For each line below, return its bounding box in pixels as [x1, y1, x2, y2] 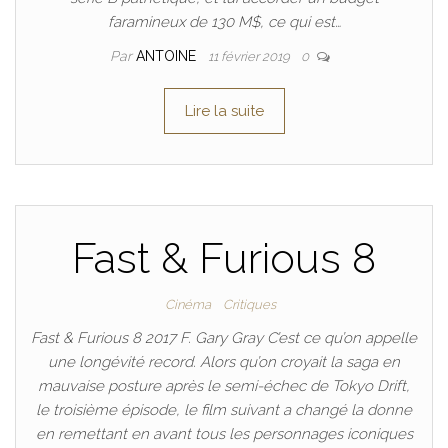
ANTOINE [136, 48, 200, 64]
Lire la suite [184, 102, 264, 120]
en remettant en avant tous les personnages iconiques [35, 425, 413, 443]
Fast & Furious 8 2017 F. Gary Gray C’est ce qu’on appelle [31, 329, 417, 347]
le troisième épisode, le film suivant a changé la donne [36, 401, 412, 419]
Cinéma [164, 297, 211, 312]
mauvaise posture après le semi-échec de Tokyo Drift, [38, 377, 410, 395]
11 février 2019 [208, 49, 293, 64]
